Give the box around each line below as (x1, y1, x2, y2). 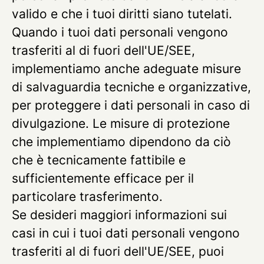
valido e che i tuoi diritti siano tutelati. (12, 6, 232, 21)
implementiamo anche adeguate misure (12, 61, 241, 76)
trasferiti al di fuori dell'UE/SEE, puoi (12, 244, 224, 259)
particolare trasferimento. (12, 189, 163, 204)
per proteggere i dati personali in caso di (12, 98, 250, 113)
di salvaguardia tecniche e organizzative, (12, 80, 251, 94)
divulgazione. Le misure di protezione (12, 116, 230, 131)
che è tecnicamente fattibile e (12, 153, 186, 167)
